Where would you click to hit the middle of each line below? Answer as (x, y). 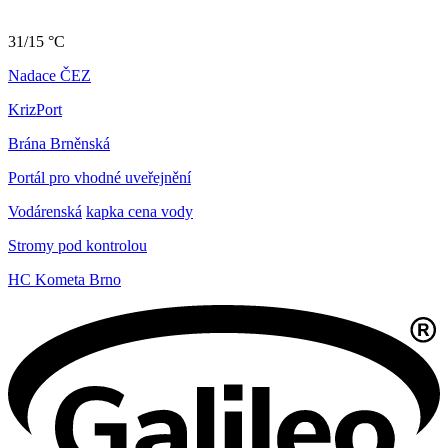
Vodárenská (45, 212)
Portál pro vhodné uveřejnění (99, 178)
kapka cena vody (139, 212)
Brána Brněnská (59, 144)
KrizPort (35, 110)
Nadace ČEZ (49, 76)
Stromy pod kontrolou (77, 246)
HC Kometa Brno (64, 280)
